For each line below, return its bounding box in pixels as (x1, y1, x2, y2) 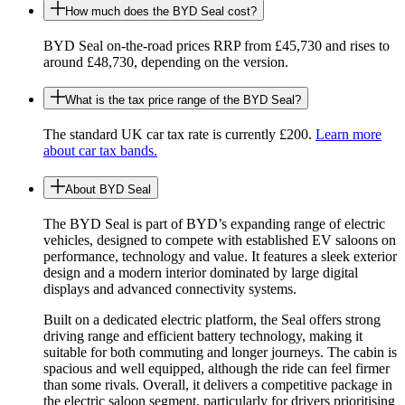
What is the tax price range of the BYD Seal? (65, 93, 301, 108)
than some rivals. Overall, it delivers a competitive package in (43, 376, 392, 392)
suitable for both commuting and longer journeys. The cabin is (43, 344, 397, 360)
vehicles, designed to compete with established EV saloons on (43, 231, 396, 248)
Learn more (316, 127, 381, 143)
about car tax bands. (43, 143, 157, 159)
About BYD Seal (65, 182, 151, 196)
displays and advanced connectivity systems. (43, 280, 297, 297)
